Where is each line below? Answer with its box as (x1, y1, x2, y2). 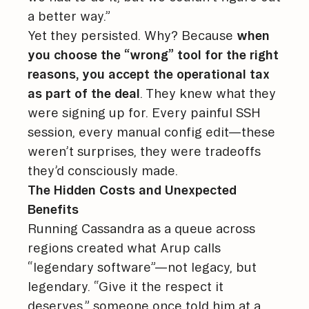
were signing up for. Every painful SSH (28, 105, 261, 119)
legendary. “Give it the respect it (28, 279, 223, 293)
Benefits (28, 201, 79, 216)
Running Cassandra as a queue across (28, 221, 255, 235)
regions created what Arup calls (28, 240, 221, 255)
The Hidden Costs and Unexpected (28, 182, 237, 197)
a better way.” (28, 8, 110, 23)
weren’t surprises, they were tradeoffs (28, 143, 261, 158)
